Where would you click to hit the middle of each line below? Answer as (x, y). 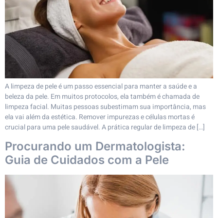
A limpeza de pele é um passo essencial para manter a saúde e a (101, 87)
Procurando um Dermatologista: (95, 146)
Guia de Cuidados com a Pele (87, 160)
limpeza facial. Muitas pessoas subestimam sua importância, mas (105, 107)
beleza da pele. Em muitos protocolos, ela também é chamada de (102, 97)
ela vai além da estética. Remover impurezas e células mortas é (100, 117)
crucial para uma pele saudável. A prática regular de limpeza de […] (105, 127)
